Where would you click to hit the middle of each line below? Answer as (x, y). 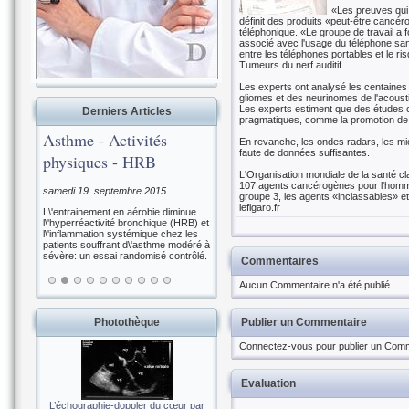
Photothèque (126, 322)
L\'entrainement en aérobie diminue (120, 211)
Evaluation (268, 383)
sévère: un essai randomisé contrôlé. (125, 255)
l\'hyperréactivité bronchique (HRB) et (126, 222)
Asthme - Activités (105, 140)
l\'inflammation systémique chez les (121, 233)
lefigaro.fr (260, 207)
